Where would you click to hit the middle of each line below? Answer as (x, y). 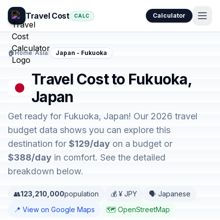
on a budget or (141, 144)
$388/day (30, 157)
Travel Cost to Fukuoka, (111, 79)
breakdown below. (46, 171)
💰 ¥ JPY (124, 194)
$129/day (89, 144)
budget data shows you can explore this (89, 130)
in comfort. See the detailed (109, 157)
